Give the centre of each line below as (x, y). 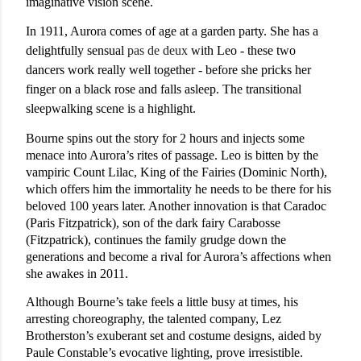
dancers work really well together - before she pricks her (168, 69)
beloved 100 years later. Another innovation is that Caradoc (176, 205)
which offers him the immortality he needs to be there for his (178, 189)
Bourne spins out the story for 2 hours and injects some (165, 138)
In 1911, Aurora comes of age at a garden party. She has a (172, 31)
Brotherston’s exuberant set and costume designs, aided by (174, 335)
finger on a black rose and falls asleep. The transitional (164, 89)
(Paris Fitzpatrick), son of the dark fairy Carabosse (153, 222)
